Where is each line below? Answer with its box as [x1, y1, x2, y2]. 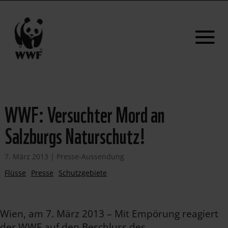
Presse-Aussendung [56, 152, 124, 161]
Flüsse [4, 168, 26, 178]
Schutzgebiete [58, 168, 107, 178]
